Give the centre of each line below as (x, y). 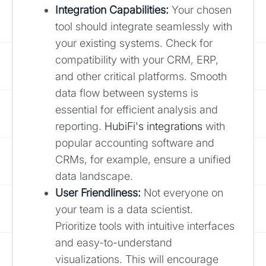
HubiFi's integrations (153, 126)
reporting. (80, 126)
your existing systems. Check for (134, 43)
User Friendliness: (98, 192)
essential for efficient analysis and (137, 109)
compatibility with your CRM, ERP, (137, 59)
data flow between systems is (127, 93)
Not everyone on (182, 192)
